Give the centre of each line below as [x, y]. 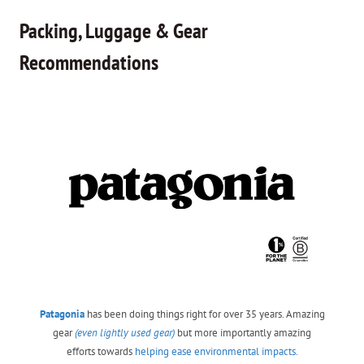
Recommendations [89, 62]
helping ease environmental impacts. [216, 352]
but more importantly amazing [243, 333]
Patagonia [62, 314]
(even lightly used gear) [125, 333]
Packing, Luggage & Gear [114, 30]
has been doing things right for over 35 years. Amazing [204, 314]
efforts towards [100, 352]
